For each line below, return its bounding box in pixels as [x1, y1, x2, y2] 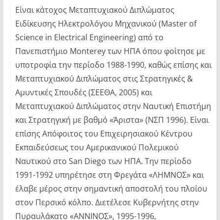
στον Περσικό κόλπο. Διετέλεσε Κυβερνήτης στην [15, 196, 199, 208]
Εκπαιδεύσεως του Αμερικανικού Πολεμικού [15, 141, 179, 153]
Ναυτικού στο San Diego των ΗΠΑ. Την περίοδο [15, 155, 192, 166]
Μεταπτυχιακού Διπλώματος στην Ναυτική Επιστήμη [15, 100, 211, 111]
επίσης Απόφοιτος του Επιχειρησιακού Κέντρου [15, 128, 192, 139]
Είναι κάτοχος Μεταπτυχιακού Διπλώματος [15, 4, 174, 15]
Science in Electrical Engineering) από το [15, 31, 164, 43]
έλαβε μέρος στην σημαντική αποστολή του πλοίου [15, 183, 207, 194]
